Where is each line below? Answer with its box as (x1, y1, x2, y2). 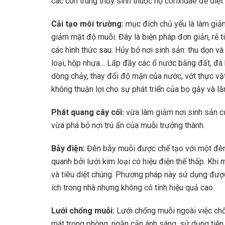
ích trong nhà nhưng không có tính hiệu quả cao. (51, 183, 214, 193)
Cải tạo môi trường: (51, 19, 126, 29)
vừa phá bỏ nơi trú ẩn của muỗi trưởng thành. (51, 121, 205, 131)
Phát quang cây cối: (51, 107, 126, 118)
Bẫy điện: (51, 144, 87, 154)
